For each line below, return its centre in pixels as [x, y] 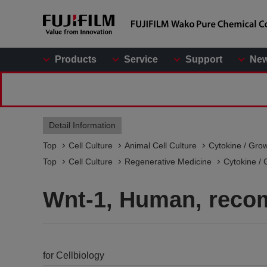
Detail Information [82, 125]
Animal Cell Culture [161, 145]
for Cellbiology [74, 255]
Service [141, 59]
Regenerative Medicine [168, 162]
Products [76, 59]
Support [204, 59]
